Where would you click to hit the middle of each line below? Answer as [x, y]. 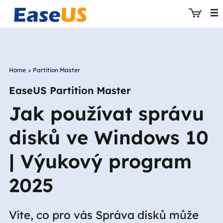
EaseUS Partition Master [70, 90]
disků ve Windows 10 [109, 137]
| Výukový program [100, 161]
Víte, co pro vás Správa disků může [104, 215]
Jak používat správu [106, 113]
